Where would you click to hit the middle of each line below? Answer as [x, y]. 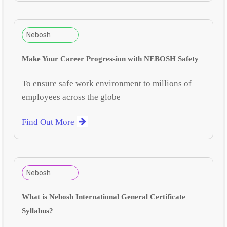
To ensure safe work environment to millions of [107, 83]
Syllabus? [38, 211]
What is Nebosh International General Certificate [104, 197]
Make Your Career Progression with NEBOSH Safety [110, 59]
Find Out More [49, 122]
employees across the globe [71, 97]
